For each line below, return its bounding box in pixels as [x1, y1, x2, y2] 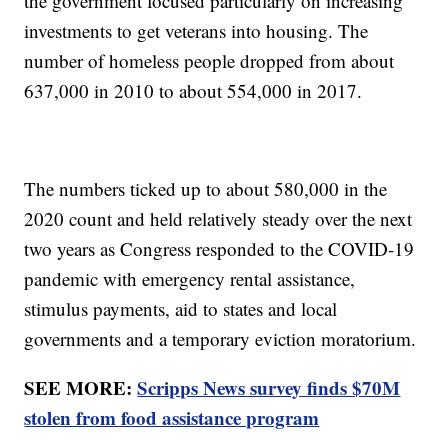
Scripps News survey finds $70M [137, 374, 401, 402]
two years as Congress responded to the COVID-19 [24, 236, 415, 262]
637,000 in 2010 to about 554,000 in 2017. [24, 78, 363, 104]
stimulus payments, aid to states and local [24, 296, 338, 322]
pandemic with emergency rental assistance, [24, 266, 356, 292]
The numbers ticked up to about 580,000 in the [24, 176, 388, 202]
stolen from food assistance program [24, 404, 320, 432]
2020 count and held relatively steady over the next [24, 206, 413, 232]
